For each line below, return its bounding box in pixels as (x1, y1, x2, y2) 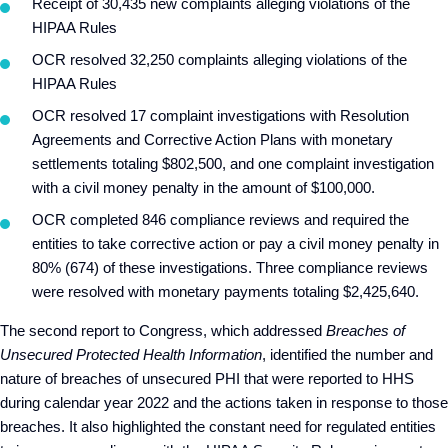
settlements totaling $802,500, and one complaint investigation (32, 155, 434, 172)
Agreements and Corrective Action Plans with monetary (32, 131, 393, 148)
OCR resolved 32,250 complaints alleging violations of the (32, 51, 407, 68)
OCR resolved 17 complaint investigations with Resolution (32, 107, 409, 124)
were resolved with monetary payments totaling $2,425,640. (32, 283, 419, 300)
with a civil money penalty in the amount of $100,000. (32, 179, 375, 196)
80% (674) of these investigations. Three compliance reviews (32, 259, 428, 276)
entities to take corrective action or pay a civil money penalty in (32, 235, 439, 252)
